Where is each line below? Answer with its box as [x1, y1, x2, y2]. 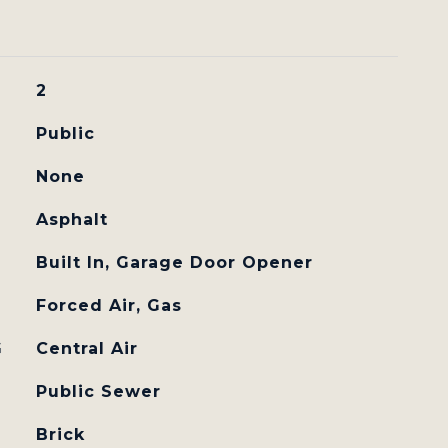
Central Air [35, 339, 138, 358]
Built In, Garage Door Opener [35, 253, 313, 272]
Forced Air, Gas [35, 296, 182, 315]
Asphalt [35, 210, 108, 229]
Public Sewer [35, 382, 161, 401]
